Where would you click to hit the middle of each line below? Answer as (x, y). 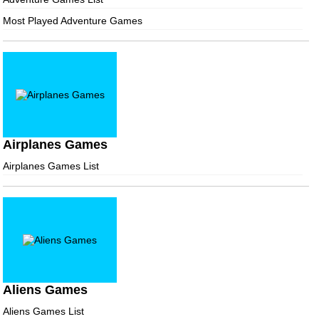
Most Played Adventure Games (73, 20)
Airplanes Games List (51, 166)
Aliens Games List (43, 311)
